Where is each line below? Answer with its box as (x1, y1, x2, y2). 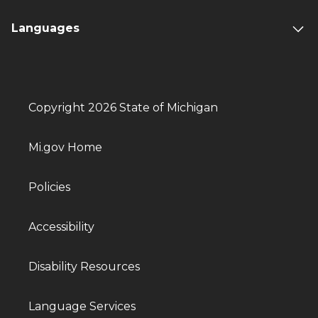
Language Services (28, 300, 136, 314)
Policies (28, 180, 70, 194)
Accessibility (28, 220, 94, 234)
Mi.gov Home (28, 141, 102, 155)
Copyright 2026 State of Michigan (28, 101, 218, 115)
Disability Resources (28, 260, 140, 274)
